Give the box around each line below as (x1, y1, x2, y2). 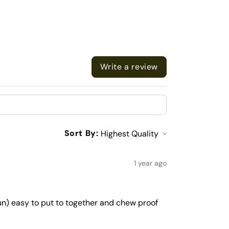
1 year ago (134, 158, 167, 168)
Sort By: (64, 128, 99, 139)
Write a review (100, 61, 158, 72)
